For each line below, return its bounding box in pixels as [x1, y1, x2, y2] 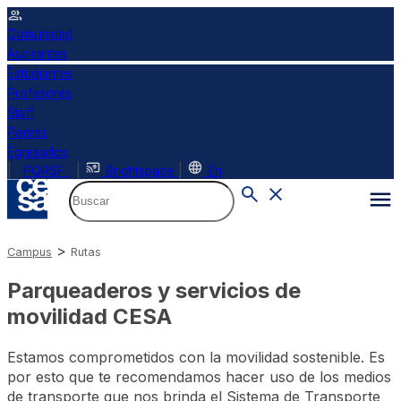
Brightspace [106, 164, 174, 178]
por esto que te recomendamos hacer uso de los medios [7, 367, 391, 386]
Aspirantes [7, 47, 67, 61]
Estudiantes [7, 66, 73, 81]
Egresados [7, 145, 68, 159]
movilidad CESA [7, 303, 172, 329]
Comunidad [7, 27, 73, 41]
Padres [7, 125, 47, 140]
